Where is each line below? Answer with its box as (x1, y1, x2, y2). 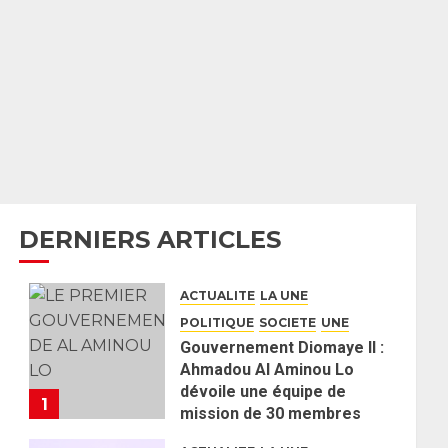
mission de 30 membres (180, 404, 362, 423)
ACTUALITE (180, 288, 256, 303)
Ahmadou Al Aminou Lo (180, 360, 355, 379)
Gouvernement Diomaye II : (180, 338, 385, 357)
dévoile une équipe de (180, 382, 347, 401)
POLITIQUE (180, 315, 255, 330)
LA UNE (260, 288, 309, 303)
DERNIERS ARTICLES (19, 225, 282, 254)
